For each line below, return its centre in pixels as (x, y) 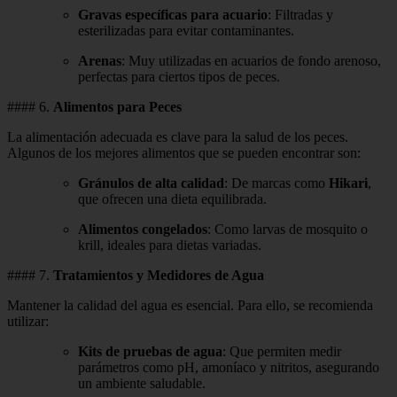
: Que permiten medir (282, 351)
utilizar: (28, 321)
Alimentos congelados (143, 229)
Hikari (348, 183)
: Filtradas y (300, 14)
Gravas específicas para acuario (173, 14)
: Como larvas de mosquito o (288, 229)
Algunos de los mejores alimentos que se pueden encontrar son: (184, 152)
